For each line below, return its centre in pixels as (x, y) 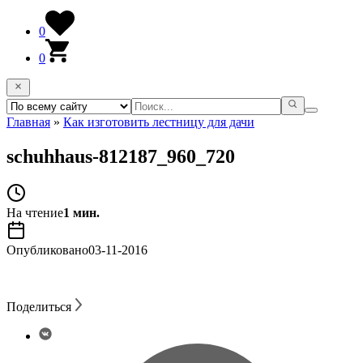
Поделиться (39, 307)
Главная (28, 122)
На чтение (35, 213)
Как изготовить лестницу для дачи (159, 122)
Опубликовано (47, 250)
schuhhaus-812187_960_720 (121, 156)
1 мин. (81, 213)
